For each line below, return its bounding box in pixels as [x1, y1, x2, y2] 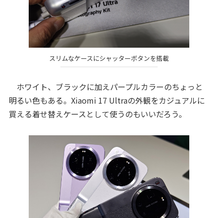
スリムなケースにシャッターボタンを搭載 [49, 53, 169, 63]
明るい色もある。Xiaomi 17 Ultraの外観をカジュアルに [8, 94, 205, 107]
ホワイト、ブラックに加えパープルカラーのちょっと [8, 81, 203, 93]
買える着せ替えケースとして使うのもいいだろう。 [8, 108, 186, 120]
